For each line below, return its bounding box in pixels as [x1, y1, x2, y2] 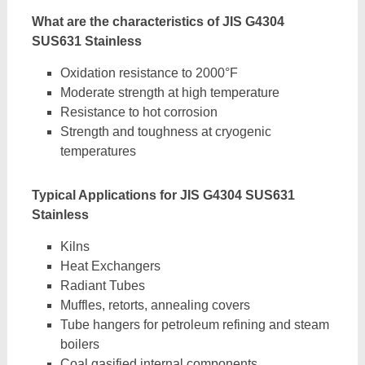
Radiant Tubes [59, 279, 145, 292]
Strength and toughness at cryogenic [59, 125, 271, 139]
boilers [59, 337, 99, 351]
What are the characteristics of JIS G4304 [31, 15, 284, 29]
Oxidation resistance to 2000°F [59, 66, 238, 80]
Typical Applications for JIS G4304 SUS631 [31, 188, 295, 202]
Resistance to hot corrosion [59, 105, 218, 119]
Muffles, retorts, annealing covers [59, 298, 250, 312]
